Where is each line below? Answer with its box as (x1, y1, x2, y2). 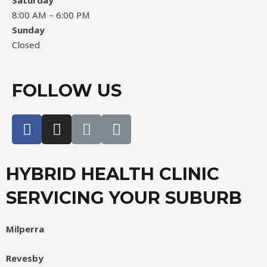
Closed (12, 39, 40, 51)
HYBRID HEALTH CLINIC (6, 163, 219, 184)
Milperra (6, 223, 44, 235)
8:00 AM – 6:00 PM (12, 9, 90, 21)
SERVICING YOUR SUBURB (6, 187, 242, 208)
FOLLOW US (12, 80, 122, 101)
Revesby (6, 252, 44, 264)
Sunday (12, 24, 45, 36)
